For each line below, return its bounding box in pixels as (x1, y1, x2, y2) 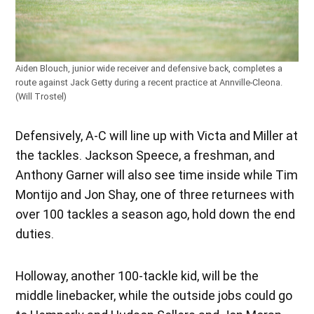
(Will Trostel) (15, 91, 67, 102)
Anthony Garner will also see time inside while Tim (15, 168, 299, 183)
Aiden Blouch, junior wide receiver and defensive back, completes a (15, 63, 283, 74)
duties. (15, 226, 55, 242)
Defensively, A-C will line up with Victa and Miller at (15, 128, 299, 144)
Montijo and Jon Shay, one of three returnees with (15, 187, 295, 203)
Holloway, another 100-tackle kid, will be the (15, 268, 259, 284)
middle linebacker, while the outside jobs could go (15, 288, 293, 303)
